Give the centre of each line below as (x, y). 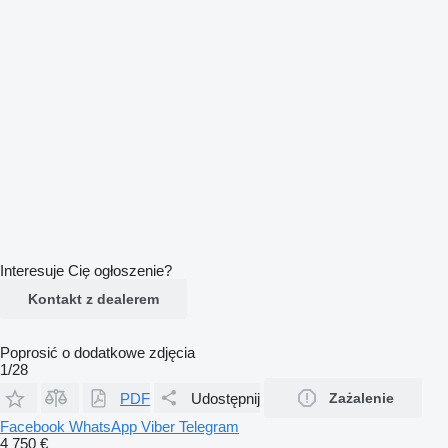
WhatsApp (105, 426)
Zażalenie (361, 398)
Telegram (209, 426)
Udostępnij (225, 398)
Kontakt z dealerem (93, 299)
